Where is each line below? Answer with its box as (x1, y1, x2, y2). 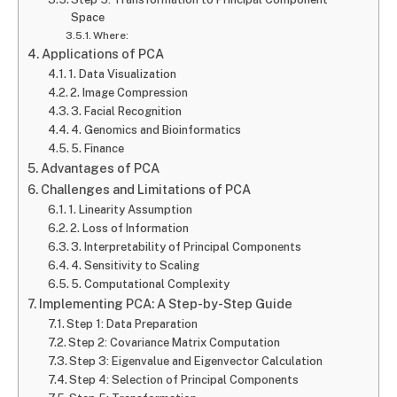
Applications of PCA (41, 46, 164, 62)
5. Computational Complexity (71, 277, 230, 292)
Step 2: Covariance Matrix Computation (68, 336, 281, 350)
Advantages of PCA (40, 160, 160, 176)
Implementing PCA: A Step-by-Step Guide (38, 296, 292, 312)
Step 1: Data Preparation (66, 317, 198, 331)
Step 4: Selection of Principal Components (69, 373, 300, 387)
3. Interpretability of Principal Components (71, 240, 302, 254)
